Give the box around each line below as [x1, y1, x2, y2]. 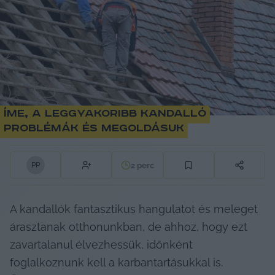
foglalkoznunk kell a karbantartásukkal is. [10, 256, 223, 269]
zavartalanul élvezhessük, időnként [10, 238, 193, 252]
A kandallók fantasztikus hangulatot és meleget [10, 203, 258, 216]
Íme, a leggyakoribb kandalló [4, 107, 206, 120]
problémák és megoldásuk [4, 122, 184, 135]
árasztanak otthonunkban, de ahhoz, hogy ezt [10, 220, 247, 234]
